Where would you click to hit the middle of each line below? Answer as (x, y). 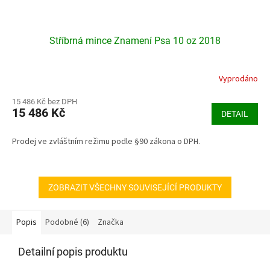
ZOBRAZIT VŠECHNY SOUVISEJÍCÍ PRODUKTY (135, 188)
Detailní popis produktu (73, 252)
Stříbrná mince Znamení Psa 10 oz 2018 (135, 41)
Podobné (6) (67, 223)
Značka (111, 223)
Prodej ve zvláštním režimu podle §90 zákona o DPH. (106, 142)
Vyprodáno (238, 79)
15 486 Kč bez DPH (45, 102)
